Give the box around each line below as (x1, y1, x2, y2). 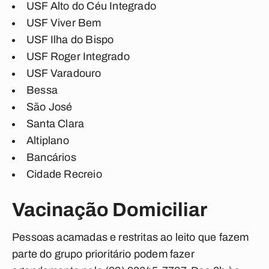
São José (26, 101, 73, 113)
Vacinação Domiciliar (12, 199, 207, 220)
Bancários (26, 151, 76, 163)
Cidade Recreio (26, 168, 102, 180)
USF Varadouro (26, 67, 101, 79)
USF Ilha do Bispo (26, 34, 114, 46)
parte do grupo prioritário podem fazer (12, 248, 195, 260)
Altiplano (26, 134, 69, 147)
